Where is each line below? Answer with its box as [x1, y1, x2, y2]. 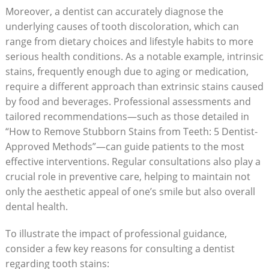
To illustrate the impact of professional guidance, [5, 226, 227, 240]
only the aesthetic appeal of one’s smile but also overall [5, 184, 255, 198]
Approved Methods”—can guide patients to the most [5, 139, 244, 153]
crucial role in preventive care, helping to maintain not [5, 169, 250, 183]
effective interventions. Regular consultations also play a [5, 154, 261, 168]
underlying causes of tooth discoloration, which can [5, 19, 239, 33]
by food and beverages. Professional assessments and [5, 94, 251, 108]
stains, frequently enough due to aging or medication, [5, 64, 249, 78]
